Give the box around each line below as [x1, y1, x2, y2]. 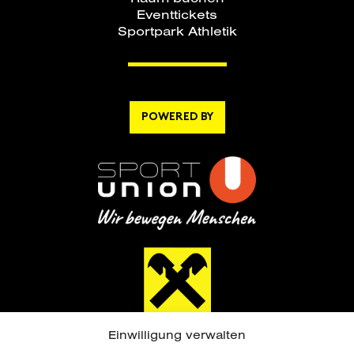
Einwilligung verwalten [108, 327, 246, 342]
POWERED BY [141, 111, 213, 123]
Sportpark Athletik [117, 21, 237, 39]
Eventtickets [137, 5, 217, 22]
